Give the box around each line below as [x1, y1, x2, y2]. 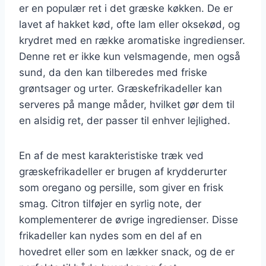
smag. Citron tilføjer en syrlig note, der [19, 197, 201, 210]
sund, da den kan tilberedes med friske [19, 66, 207, 78]
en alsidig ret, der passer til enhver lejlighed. [19, 114, 230, 126]
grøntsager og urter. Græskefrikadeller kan [19, 82, 222, 94]
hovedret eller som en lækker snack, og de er [19, 245, 235, 258]
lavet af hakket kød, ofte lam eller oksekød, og [19, 18, 240, 30]
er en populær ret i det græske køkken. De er [19, 2, 233, 14]
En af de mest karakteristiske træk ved [19, 149, 204, 161]
